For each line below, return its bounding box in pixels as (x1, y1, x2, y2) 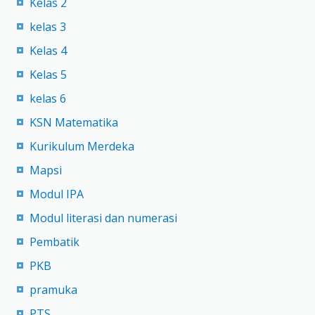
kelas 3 (30, 19, 66, 35)
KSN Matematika (30, 115, 118, 131)
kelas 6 (30, 91, 66, 107)
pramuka (30, 282, 77, 298)
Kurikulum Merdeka (30, 139, 134, 155)
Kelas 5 (30, 67, 67, 83)
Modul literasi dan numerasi (30, 210, 177, 226)
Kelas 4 (30, 43, 67, 59)
